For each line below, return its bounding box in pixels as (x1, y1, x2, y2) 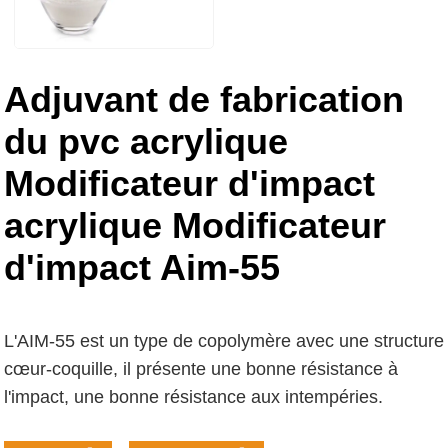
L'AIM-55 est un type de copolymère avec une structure (4, 330, 444, 351)
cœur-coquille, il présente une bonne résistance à (4, 358, 398, 379)
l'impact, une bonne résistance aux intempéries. (4, 386, 383, 407)
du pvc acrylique (4, 120, 288, 162)
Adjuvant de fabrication (4, 78, 404, 120)
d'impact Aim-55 (4, 246, 280, 288)
